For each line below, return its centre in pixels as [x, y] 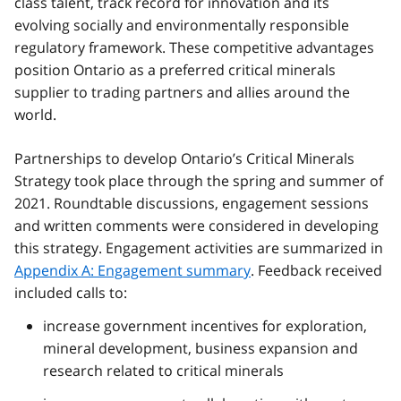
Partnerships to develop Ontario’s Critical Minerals [184, 158]
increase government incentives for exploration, [205, 325]
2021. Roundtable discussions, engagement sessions [192, 203]
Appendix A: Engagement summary [132, 270]
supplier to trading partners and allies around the [182, 92]
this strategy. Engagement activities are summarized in [199, 247]
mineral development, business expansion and [200, 348]
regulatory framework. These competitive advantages [194, 47]
